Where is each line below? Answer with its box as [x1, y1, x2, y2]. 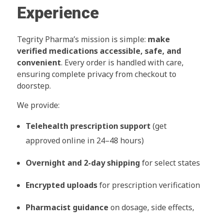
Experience [17, 3, 99, 23]
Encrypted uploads [25, 179, 97, 190]
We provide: [17, 99, 60, 110]
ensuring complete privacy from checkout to [17, 68, 176, 79]
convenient [17, 57, 61, 68]
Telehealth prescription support [25, 120, 151, 131]
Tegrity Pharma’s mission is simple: [17, 33, 148, 45]
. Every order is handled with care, [61, 57, 184, 68]
